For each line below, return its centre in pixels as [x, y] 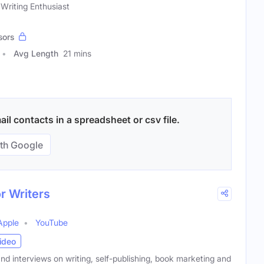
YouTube [52, 223]
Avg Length [36, 54]
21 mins [77, 54]
